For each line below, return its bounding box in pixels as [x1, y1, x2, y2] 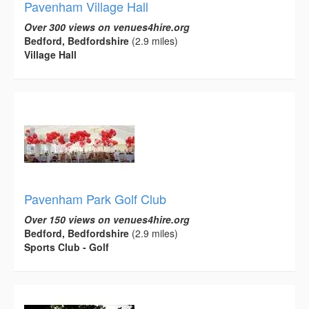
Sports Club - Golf [24, 239, 109, 254]
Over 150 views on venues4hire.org [24, 212, 190, 226]
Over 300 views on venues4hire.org [24, 19, 190, 34]
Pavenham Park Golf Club [24, 189, 166, 208]
